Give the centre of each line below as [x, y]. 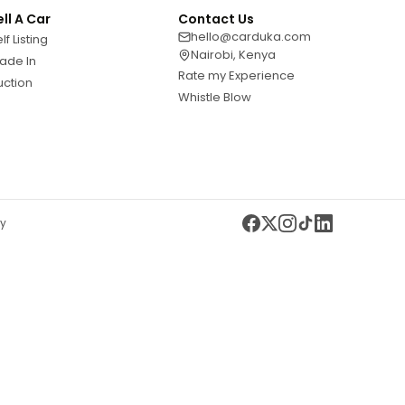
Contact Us [217, 19]
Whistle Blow [215, 97]
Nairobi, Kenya [234, 55]
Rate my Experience [237, 75]
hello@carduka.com [251, 37]
